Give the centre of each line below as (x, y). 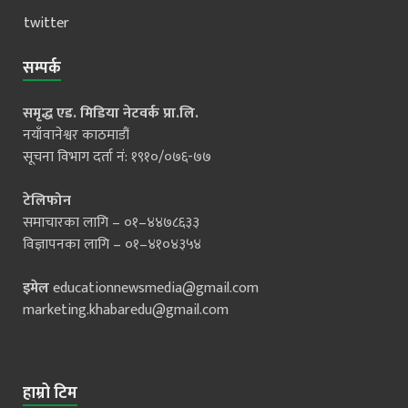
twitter (46, 23)
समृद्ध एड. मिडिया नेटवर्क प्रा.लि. (111, 113)
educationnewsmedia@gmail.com (156, 288)
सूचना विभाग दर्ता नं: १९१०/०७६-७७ (117, 157)
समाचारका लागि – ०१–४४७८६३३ (111, 222)
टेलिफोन (47, 200)
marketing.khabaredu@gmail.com (126, 310)
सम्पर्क (42, 68)
